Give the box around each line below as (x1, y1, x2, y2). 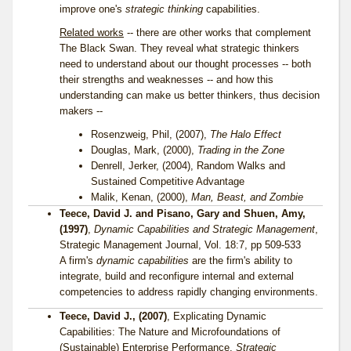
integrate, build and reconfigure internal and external (60, 270, 294, 283)
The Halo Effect (210, 128, 281, 141)
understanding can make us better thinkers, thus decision (60, 89, 320, 102)
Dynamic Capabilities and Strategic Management (94, 223, 315, 236)
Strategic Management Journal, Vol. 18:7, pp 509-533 (60, 239, 301, 251)
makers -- (60, 105, 103, 118)
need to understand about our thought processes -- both (60, 58, 311, 71)
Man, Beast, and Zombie (191, 191, 303, 204)
